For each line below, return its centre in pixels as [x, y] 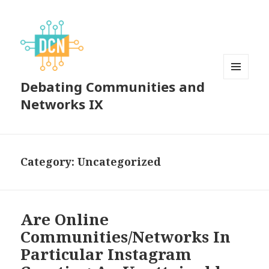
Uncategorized [119, 162]
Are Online [65, 219]
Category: [49, 162]
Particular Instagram [106, 254]
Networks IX [62, 104]
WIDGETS [241, 104]
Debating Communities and [113, 87]
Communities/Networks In [126, 237]
